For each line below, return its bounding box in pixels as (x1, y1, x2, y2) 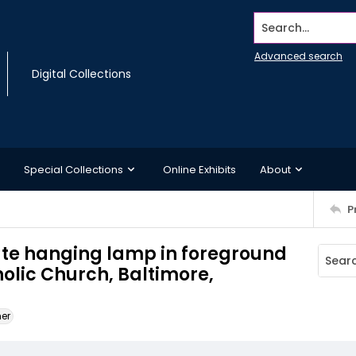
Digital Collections (32, 66, 131, 82)
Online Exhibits (163, 161, 236, 177)
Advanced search (254, 49, 342, 63)
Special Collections (24, 161, 123, 177)
